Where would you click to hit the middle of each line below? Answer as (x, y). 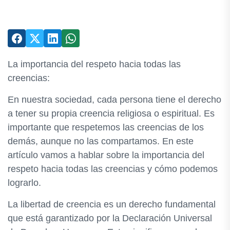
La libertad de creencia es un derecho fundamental (112, 204)
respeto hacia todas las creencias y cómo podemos (113, 169)
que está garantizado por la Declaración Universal (110, 218)
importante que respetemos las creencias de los (106, 127)
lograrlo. (24, 183)
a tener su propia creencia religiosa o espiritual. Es (111, 113)
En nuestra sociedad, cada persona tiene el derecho (114, 100)
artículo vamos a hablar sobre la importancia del (106, 155)
